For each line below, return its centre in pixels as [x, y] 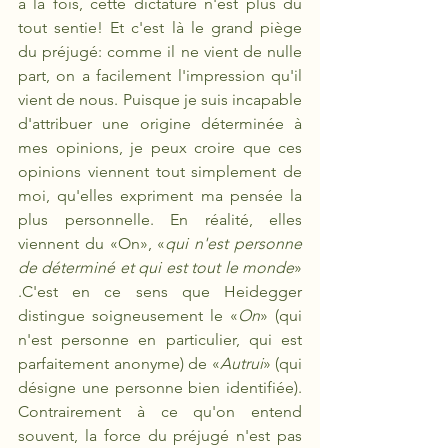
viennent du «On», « [92, 243]
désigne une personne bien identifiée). [160, 387]
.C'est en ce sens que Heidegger [160, 291]
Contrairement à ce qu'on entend [160, 411]
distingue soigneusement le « [128, 315]
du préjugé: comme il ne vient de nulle [160, 51]
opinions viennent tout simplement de [160, 171]
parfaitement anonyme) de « [119, 363]
